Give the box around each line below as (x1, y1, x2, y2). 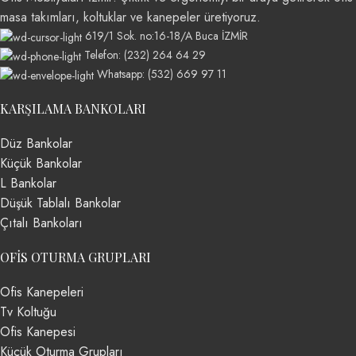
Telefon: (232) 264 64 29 (84, 47, 206, 64)
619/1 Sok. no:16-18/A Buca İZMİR (85, 28, 248, 44)
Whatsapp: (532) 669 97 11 (97, 65, 226, 82)
